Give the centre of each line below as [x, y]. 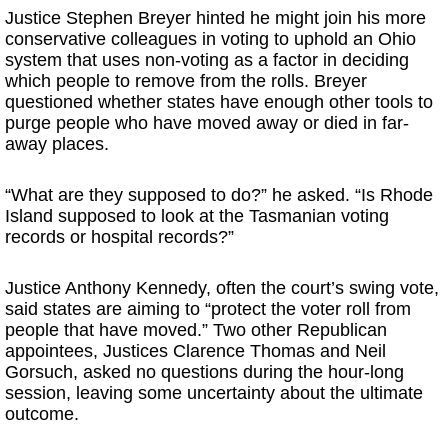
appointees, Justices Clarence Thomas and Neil [195, 351]
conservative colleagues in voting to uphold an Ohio [210, 39]
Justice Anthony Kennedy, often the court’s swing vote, [222, 288]
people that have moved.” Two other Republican [196, 330]
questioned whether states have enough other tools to [219, 102]
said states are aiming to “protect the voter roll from [208, 309]
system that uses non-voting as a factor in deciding [207, 60]
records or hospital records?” [119, 237]
